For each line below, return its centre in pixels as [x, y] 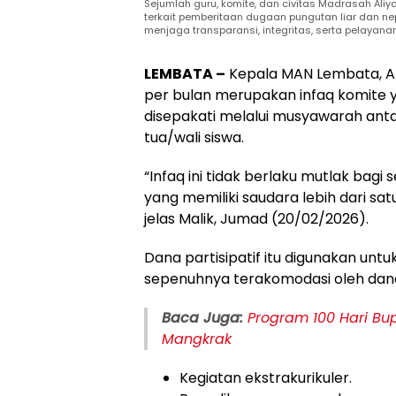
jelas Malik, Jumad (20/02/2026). [256, 218]
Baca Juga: [202, 317]
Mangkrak [197, 339]
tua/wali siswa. [194, 137]
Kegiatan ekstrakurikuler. [266, 377]
